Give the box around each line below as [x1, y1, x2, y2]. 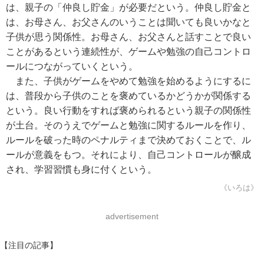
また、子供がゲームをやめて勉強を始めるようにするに [6, 76, 251, 86]
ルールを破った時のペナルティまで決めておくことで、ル [6, 135, 251, 145]
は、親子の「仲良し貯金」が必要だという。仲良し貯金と [6, 2, 251, 12]
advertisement [105, 212, 159, 221]
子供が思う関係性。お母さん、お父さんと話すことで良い [6, 32, 251, 42]
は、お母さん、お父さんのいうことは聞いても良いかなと [6, 17, 251, 27]
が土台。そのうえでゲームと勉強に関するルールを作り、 [6, 120, 251, 130]
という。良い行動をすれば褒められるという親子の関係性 [6, 105, 251, 115]
